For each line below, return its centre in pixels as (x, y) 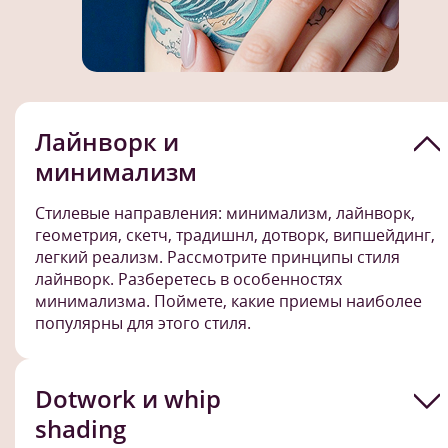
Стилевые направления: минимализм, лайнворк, (225, 212)
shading (80, 428)
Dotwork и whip (128, 398)
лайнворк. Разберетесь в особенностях (188, 278)
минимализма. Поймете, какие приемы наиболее (228, 300)
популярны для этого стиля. (143, 322)
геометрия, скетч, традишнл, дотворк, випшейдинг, (235, 234)
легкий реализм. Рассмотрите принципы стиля (217, 256)
